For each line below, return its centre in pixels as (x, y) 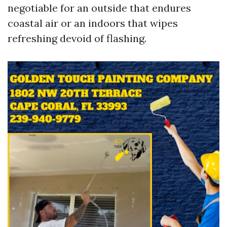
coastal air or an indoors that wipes (93, 23)
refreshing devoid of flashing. (77, 38)
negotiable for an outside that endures (99, 8)
